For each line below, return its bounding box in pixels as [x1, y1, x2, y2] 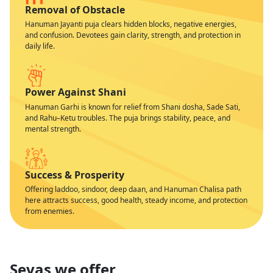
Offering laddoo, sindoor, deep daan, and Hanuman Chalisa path [25, 184, 241, 195]
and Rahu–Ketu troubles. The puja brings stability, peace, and [25, 112, 230, 123]
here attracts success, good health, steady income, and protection [25, 195, 247, 206]
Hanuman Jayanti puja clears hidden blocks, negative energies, [25, 19, 236, 30]
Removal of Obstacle [25, 2, 125, 16]
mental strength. [25, 123, 81, 134]
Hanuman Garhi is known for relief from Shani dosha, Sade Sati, [25, 101, 240, 112]
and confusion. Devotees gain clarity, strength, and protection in [25, 30, 241, 41]
